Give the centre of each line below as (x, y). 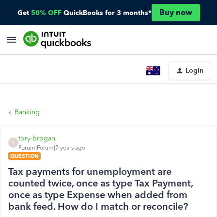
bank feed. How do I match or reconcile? (98, 206)
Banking (27, 112)
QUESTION (24, 156)
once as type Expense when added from (98, 195)
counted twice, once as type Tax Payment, (101, 183)
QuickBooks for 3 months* (107, 13)
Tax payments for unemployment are (90, 171)
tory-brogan (37, 138)
